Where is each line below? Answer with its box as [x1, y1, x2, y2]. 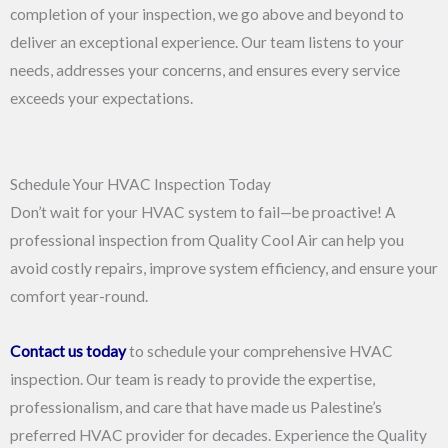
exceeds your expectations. [10, 89, 193, 107]
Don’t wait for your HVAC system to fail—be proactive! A [10, 203, 396, 222]
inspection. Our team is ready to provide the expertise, [10, 370, 375, 389]
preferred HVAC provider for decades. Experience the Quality [10, 426, 427, 445]
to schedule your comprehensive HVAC [126, 342, 393, 361]
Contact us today [10, 342, 126, 361]
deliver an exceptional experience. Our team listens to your [10, 33, 404, 51]
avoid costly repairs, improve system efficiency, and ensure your [10, 259, 438, 278]
